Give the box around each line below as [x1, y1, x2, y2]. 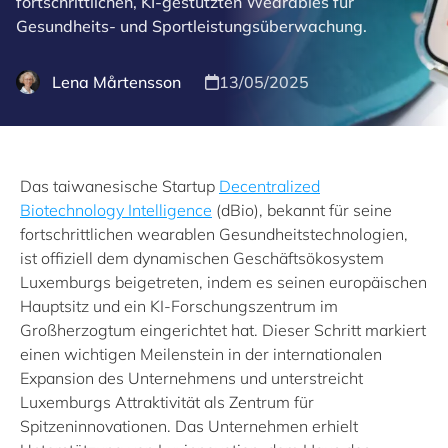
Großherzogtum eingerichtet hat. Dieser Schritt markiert [20, 320, 426, 340]
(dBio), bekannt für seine [212, 200, 392, 220]
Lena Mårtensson [52, 72, 181, 92]
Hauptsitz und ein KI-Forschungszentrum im [20, 296, 338, 316]
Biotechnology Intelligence [20, 200, 212, 220]
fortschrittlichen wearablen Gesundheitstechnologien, [20, 224, 408, 244]
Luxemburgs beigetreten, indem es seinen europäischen [20, 272, 427, 292]
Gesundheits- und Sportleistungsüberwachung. [16, 16, 367, 36]
